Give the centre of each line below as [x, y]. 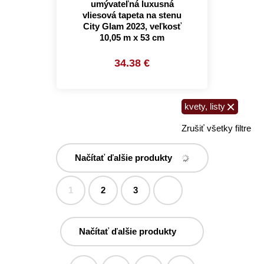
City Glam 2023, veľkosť [132, 26]
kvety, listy [205, 106]
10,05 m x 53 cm [132, 37]
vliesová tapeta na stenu [132, 15]
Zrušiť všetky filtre [216, 128]
